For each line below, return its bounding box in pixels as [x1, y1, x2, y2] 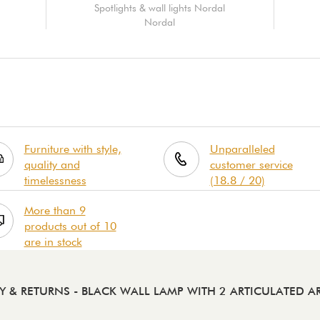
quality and [24, 157, 80, 171]
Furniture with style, [24, 141, 121, 156]
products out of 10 [24, 219, 116, 233]
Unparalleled [209, 141, 275, 156]
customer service [209, 157, 293, 171]
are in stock [24, 234, 82, 249]
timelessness [24, 173, 86, 187]
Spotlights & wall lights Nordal [94, 1, 226, 14]
